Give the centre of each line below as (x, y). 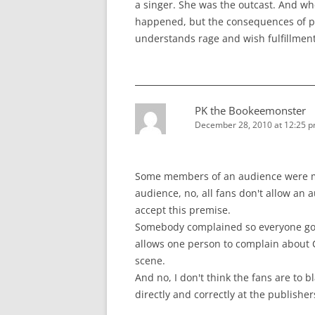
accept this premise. (183, 210)
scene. (150, 261)
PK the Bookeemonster (250, 111)
